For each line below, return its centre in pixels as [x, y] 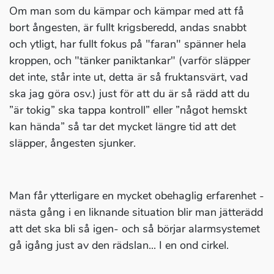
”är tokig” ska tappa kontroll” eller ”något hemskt [128, 110]
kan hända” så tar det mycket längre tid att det [123, 127]
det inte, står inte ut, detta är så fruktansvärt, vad [128, 77]
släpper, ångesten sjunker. [72, 143]
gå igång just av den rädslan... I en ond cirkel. [119, 246]
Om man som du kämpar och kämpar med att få [127, 11]
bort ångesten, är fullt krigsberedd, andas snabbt [128, 28]
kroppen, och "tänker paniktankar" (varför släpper [130, 61]
